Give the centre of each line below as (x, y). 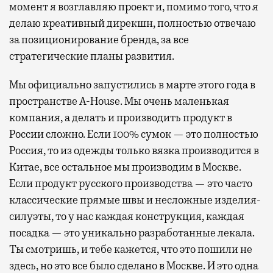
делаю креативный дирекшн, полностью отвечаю (133, 23)
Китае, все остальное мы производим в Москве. (125, 167)
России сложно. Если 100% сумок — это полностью (134, 134)
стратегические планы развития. (92, 56)
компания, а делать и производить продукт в (121, 117)
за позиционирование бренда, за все (99, 39)
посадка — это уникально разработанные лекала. (132, 232)
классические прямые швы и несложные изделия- (135, 200)
